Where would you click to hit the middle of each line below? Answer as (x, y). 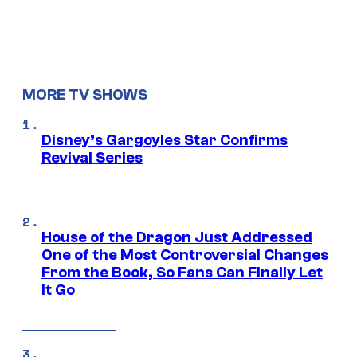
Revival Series (92, 157)
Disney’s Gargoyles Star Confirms (165, 140)
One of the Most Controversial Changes (185, 255)
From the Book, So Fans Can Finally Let (182, 272)
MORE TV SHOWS (85, 94)
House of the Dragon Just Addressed (177, 237)
